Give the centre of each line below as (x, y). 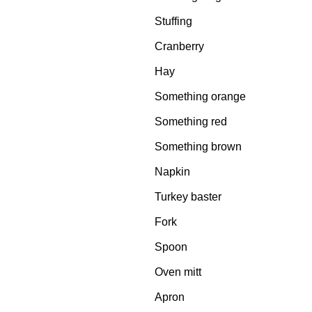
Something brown (198, 147)
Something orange (200, 96)
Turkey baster (188, 197)
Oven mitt (178, 272)
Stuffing (173, 21)
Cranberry (179, 46)
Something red (191, 122)
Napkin (172, 172)
